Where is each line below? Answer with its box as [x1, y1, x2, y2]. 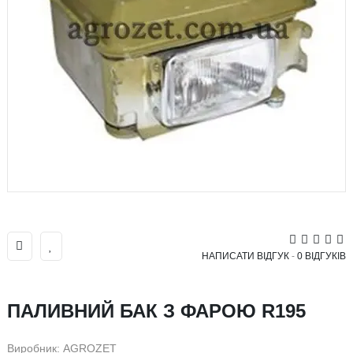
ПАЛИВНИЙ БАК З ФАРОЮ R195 [7, 300, 306, 321]
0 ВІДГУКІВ [297, 251, 346, 262]
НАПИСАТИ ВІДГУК [202, 251, 289, 262]
